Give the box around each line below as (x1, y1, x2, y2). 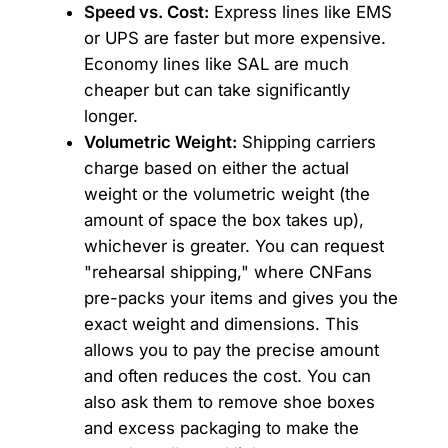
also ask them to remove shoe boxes (83, 392, 375, 413)
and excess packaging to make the (83, 418, 359, 439)
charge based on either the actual (83, 158, 349, 179)
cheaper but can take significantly (83, 80, 350, 101)
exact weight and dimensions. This (83, 314, 359, 335)
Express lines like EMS (208, 2, 392, 23)
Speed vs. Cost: (83, 2, 209, 23)
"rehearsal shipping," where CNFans (83, 262, 372, 283)
